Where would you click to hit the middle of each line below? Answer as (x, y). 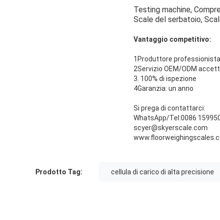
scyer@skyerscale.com (171, 128)
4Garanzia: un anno (164, 89)
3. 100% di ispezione (165, 79)
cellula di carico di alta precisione (163, 172)
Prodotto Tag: (59, 172)
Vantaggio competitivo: (172, 40)
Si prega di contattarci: (169, 108)
